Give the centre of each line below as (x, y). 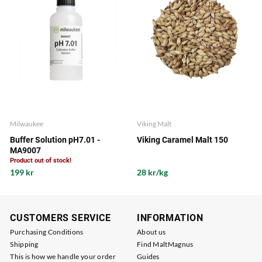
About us (151, 232)
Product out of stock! (41, 161)
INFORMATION (170, 218)
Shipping (24, 244)
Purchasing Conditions (47, 232)
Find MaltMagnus (165, 244)
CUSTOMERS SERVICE (61, 218)
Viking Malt (154, 124)
